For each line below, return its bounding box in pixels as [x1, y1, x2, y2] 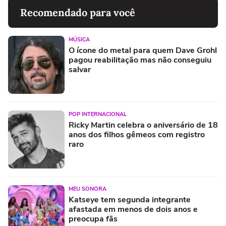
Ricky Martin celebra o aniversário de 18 [69, 119, 218, 131]
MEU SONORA [69, 185, 106, 193]
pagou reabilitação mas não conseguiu [69, 54, 211, 66]
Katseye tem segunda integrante [69, 194, 191, 205]
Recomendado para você [20, 6, 135, 19]
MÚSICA [69, 35, 90, 43]
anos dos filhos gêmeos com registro [69, 129, 205, 140]
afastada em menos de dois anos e [69, 203, 198, 215]
